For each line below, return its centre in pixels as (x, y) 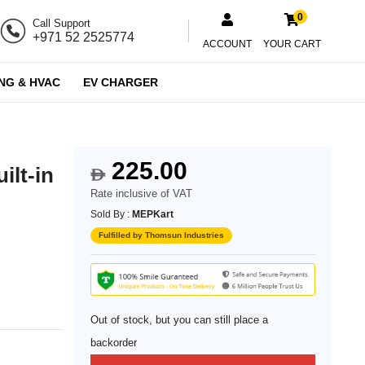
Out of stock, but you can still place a (180, 320)
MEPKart (153, 214)
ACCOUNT (228, 44)
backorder (114, 343)
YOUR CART (292, 44)
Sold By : (112, 214)
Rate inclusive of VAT (142, 193)
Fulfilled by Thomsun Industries (162, 235)
